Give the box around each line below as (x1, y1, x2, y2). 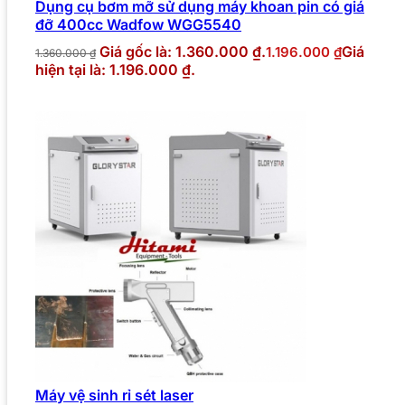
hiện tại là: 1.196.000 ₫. (35, 60, 195, 79)
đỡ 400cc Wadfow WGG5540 (35, 14, 241, 33)
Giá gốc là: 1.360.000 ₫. (99, 42, 266, 61)
